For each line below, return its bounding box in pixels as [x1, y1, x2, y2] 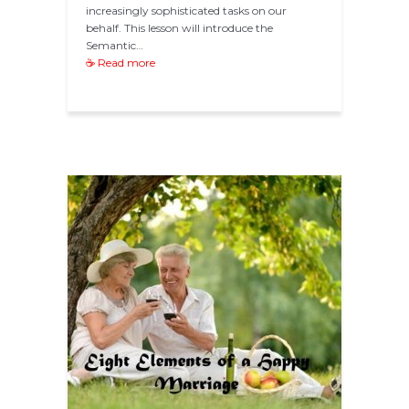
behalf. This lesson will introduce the [86, 21, 273, 36]
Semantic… [86, 38, 143, 53]
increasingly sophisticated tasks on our [86, 4, 287, 18]
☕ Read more [86, 56, 155, 70]
